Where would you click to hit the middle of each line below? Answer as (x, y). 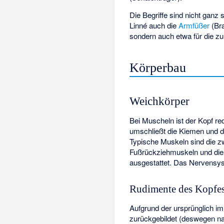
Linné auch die (154, 25)
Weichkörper (160, 101)
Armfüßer (194, 25)
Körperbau (158, 68)
